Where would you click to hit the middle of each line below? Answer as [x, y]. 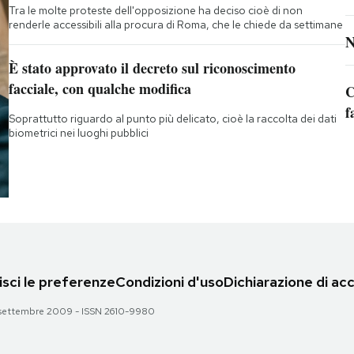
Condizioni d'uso [169, 282]
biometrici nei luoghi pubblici [78, 133]
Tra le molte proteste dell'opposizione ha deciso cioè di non [155, 11]
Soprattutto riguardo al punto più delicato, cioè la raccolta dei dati [172, 119]
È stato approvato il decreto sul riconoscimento [152, 68]
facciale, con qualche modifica [100, 89]
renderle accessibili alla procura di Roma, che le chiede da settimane [175, 25]
